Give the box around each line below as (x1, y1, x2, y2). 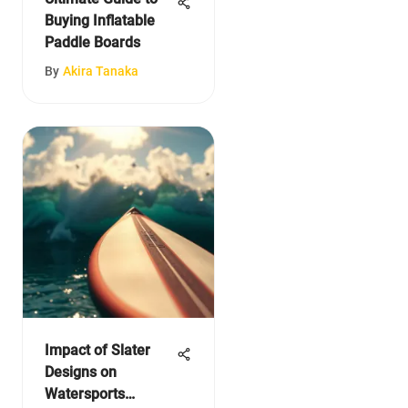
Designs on (44, 362, 117, 381)
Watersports (44, 384, 125, 403)
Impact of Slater (44, 341, 150, 359)
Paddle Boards (44, 33, 140, 51)
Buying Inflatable (44, 11, 155, 29)
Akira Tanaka (62, 63, 138, 78)
